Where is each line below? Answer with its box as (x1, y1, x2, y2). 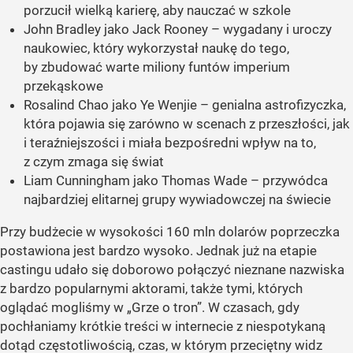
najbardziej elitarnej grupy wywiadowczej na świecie (24, 191, 331, 208)
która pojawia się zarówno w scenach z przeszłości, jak (24, 116, 350, 132)
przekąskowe (24, 78, 103, 95)
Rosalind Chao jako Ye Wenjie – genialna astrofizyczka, (24, 97, 346, 113)
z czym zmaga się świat (24, 154, 164, 170)
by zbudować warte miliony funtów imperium (24, 59, 290, 76)
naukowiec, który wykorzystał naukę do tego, (24, 40, 289, 57)
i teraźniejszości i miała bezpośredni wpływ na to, (24, 135, 316, 151)
